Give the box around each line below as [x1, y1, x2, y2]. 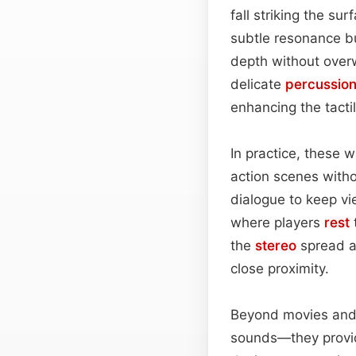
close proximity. [230, 260, 329, 277]
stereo [255, 237, 296, 253]
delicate [230, 75, 285, 92]
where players [230, 214, 324, 230]
